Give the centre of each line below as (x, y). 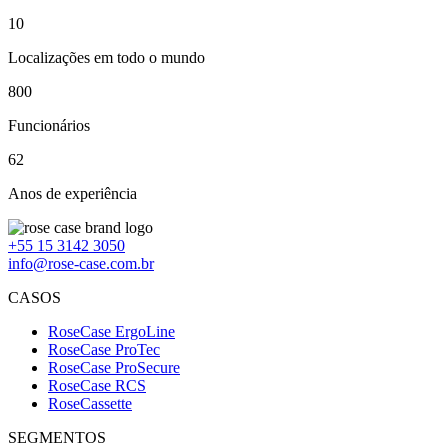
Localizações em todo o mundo (106, 57)
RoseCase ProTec (104, 349)
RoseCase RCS (97, 385)
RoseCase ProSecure (114, 367)
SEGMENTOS (57, 437)
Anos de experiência (72, 193)
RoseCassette (90, 403)
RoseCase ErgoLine (111, 331)
